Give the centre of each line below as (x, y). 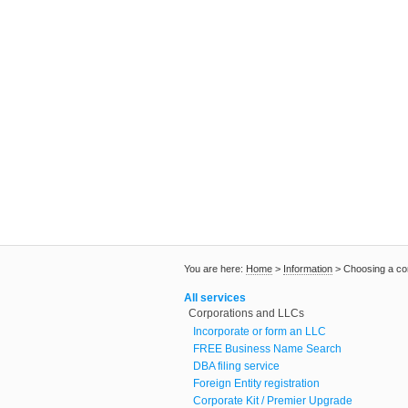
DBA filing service (236, 367)
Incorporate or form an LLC (260, 332)
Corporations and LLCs (246, 314)
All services (215, 298)
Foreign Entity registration (256, 384)
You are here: (215, 269)
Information (308, 269)
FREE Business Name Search (267, 349)
